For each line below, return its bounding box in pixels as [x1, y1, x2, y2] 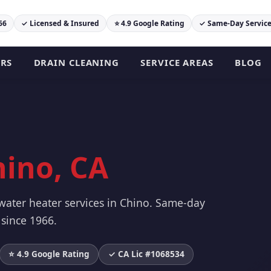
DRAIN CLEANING [33, 56, 119, 69]
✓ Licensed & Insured [21, 18, 100, 28]
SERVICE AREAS [140, 56, 214, 69]
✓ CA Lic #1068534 [108, 248, 184, 260]
